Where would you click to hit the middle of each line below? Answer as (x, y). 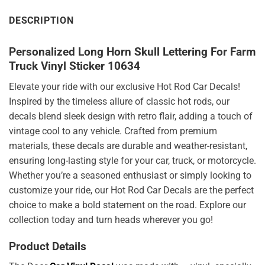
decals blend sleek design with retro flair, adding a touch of (131, 116)
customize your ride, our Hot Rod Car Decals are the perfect (131, 190)
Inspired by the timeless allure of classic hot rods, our (119, 101)
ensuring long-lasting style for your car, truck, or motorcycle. (132, 160)
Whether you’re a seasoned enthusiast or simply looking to (130, 175)
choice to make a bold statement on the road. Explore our (127, 205)
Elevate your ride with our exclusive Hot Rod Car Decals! (125, 86)
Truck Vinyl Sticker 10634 (75, 66)
